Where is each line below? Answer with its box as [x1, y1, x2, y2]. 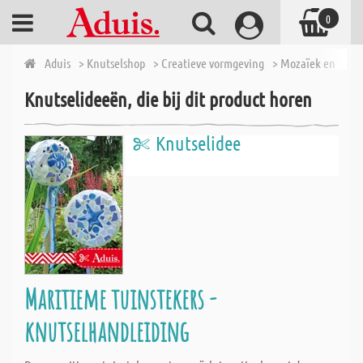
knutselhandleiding [24, 313, 189, 349]
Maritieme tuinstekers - [24, 280, 216, 317]
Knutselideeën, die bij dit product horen [24, 88, 312, 111]
